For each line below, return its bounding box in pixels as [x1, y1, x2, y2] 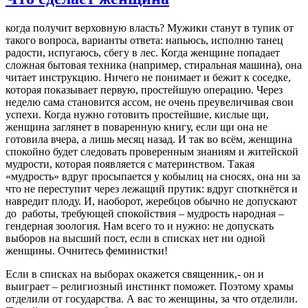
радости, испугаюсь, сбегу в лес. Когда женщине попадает [5, 47, 280, 58]
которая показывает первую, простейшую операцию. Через [5, 84, 283, 96]
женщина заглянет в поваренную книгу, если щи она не [5, 121, 267, 133]
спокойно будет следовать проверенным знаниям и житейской [5, 146, 298, 157]
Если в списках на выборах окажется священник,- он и [5, 268, 264, 280]
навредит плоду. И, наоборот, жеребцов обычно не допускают [5, 195, 297, 207]
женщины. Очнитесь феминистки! [5, 245, 168, 256]
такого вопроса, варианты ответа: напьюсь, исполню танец [5, 34, 283, 46]
